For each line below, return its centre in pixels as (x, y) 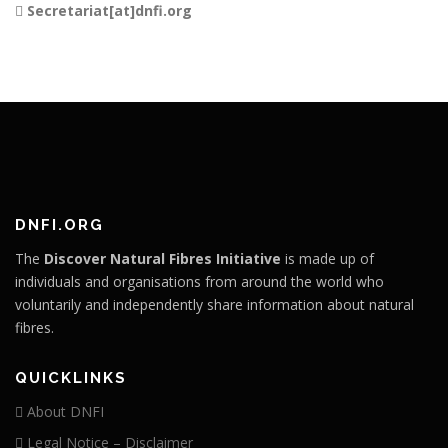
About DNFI (63, 411)
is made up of (327, 258)
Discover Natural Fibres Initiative (162, 258)
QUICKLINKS (71, 377)
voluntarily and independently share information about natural (214, 304)
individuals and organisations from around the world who (199, 281)
